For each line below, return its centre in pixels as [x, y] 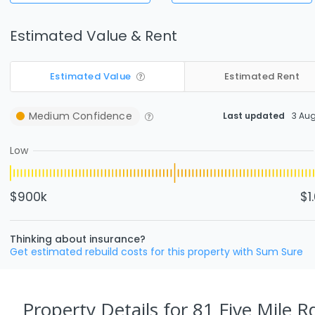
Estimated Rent [262, 76]
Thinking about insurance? [78, 239]
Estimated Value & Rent [94, 36]
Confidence [101, 116]
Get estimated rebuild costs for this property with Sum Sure [156, 251]
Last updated [254, 116]
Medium [49, 116]
